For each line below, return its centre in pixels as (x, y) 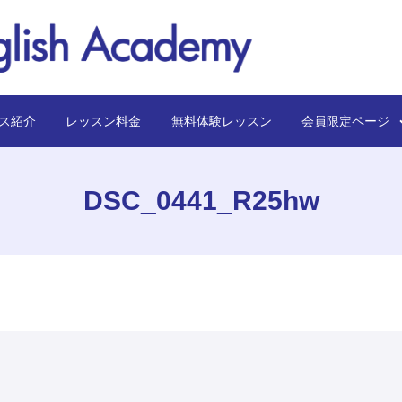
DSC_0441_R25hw (201, 201)
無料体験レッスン (221, 121)
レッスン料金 (104, 121)
